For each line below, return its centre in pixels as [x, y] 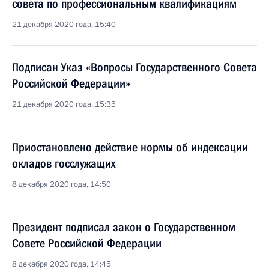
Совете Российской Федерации [87, 243]
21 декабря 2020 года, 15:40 [64, 25]
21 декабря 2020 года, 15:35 [64, 104]
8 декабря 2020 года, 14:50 [62, 184]
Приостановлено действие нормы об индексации [130, 147]
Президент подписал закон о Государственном [124, 227]
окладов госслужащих [64, 163]
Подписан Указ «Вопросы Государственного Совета [134, 67]
